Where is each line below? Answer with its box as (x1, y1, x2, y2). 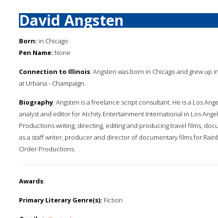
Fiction (102, 196, 123, 204)
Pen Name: (19, 48, 53, 57)
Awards (19, 177, 43, 185)
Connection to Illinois (19, 67, 90, 76)
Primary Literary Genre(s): (19, 196, 102, 204)
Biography (19, 98, 53, 107)
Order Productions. (19, 145, 75, 153)
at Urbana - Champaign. (19, 79, 86, 88)
